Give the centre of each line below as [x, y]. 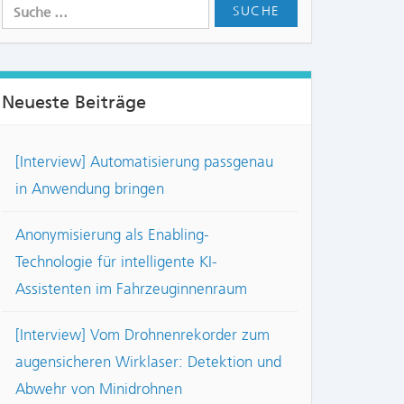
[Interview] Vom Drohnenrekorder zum [142, 335]
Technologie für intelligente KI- [116, 262]
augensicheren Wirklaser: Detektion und [148, 362]
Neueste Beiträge [74, 101]
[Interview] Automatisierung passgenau [144, 162]
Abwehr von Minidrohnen [99, 389]
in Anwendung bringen [90, 189]
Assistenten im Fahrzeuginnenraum [131, 289]
